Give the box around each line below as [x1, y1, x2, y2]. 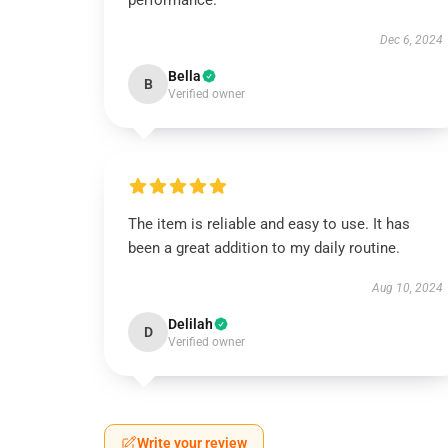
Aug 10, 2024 [371, 281, 443, 295]
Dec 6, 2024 [379, 33, 443, 47]
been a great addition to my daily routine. [128, 239, 400, 257]
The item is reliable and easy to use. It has [128, 215, 410, 233]
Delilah [168, 316, 213, 332]
